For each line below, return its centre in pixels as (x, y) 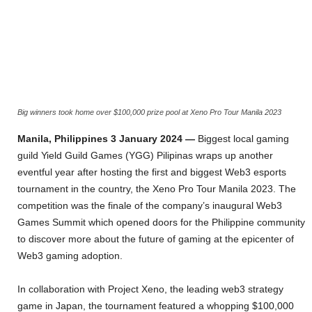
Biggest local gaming (242, 139)
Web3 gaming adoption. (71, 256)
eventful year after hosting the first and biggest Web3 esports (152, 172)
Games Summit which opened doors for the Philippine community (161, 223)
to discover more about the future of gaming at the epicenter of (156, 239)
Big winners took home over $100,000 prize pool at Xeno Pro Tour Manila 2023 (149, 112)
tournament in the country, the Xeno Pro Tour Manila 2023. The (157, 189)
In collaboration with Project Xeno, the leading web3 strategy (150, 289)
